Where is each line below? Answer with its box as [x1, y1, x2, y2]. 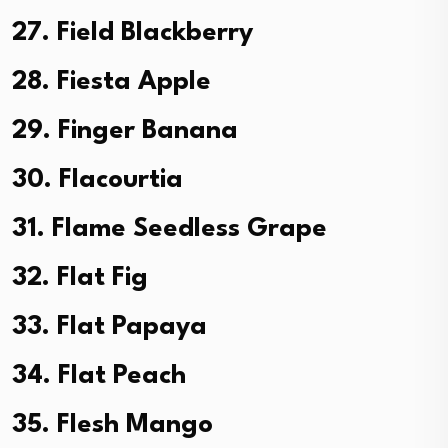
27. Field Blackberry [12, 19, 253, 46]
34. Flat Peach [12, 362, 186, 389]
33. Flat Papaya [12, 313, 207, 340]
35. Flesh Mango [12, 411, 213, 438]
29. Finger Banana [12, 117, 238, 144]
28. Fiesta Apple [12, 68, 211, 95]
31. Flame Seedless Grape [12, 215, 327, 242]
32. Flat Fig [12, 264, 148, 291]
